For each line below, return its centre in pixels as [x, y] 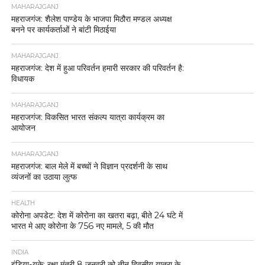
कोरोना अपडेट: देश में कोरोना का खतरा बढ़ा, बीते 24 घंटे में [97, 215]
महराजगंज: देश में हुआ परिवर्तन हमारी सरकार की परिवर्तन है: [97, 68]
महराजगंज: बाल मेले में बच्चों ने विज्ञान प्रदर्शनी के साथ [89, 166]
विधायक [22, 78]
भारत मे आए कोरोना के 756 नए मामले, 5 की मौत [82, 226]
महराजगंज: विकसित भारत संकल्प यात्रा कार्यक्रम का [88, 117]
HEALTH [23, 203]
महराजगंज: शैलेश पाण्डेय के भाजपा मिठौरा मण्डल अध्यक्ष [91, 19]
